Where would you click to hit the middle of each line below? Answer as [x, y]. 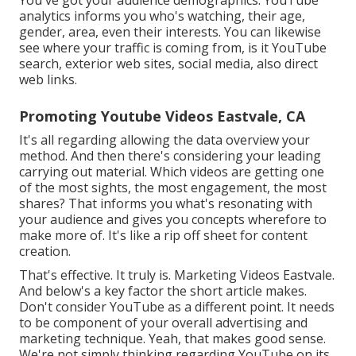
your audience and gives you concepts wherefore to [173, 219]
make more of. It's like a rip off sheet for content [163, 235]
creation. [45, 251]
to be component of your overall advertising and [163, 322]
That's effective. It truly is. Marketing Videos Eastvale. [177, 275]
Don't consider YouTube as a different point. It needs [177, 306]
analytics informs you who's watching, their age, [162, 15]
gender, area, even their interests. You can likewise [170, 31]
